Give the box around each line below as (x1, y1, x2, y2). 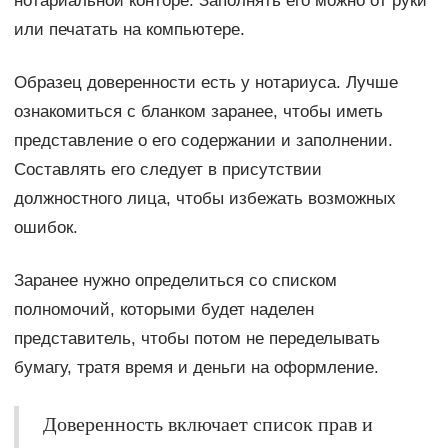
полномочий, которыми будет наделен (13, 299, 314, 319)
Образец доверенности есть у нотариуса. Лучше (13, 72, 398, 92)
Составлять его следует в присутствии (13, 159, 322, 179)
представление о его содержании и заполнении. (13, 130, 393, 150)
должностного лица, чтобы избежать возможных (13, 188, 396, 208)
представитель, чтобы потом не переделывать (13, 328, 380, 348)
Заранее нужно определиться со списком (13, 270, 337, 290)
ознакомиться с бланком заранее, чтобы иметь (13, 101, 383, 121)
